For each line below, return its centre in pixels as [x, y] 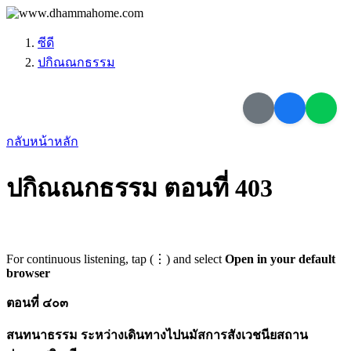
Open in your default [280, 259]
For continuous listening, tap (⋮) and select [116, 259]
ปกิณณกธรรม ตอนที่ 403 [139, 188]
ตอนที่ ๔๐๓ [37, 302]
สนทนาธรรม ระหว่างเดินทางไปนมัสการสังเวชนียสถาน [157, 335]
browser [28, 273]
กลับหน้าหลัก [42, 141]
